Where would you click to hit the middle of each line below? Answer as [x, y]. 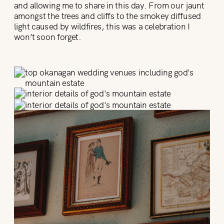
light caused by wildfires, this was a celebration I [102, 25]
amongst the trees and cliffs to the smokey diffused [107, 15]
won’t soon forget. [48, 36]
